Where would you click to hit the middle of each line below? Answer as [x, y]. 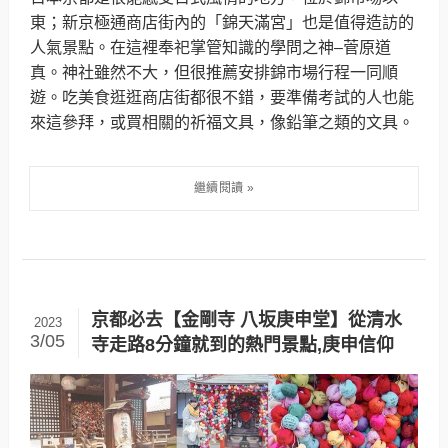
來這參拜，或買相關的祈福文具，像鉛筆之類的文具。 [222, 122]
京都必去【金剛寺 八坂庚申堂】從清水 [246, 320]
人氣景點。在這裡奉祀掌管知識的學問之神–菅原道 [211, 47]
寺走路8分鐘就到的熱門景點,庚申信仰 [242, 345]
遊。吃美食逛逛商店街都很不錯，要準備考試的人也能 [222, 97]
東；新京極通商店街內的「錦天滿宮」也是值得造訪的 [222, 22]
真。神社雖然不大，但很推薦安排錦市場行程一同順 [214, 72]
